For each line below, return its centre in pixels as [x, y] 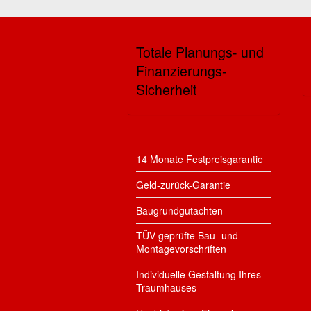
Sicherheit [166, 89]
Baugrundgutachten [179, 210]
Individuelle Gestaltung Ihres [198, 275]
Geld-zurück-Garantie [183, 184]
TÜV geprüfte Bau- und [187, 236]
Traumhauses [166, 288]
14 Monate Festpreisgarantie [199, 159]
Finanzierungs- [181, 70]
